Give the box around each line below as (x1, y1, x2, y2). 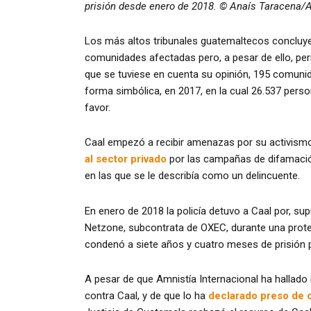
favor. (85, 101, 110, 115)
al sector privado (85, 153, 167, 166)
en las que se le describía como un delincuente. (85, 169, 300, 183)
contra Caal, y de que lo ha (85, 289, 208, 302)
